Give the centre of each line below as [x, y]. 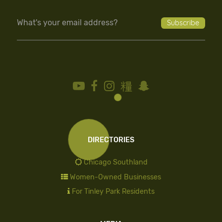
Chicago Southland [115, 162]
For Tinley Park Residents [113, 192]
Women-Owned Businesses [115, 177]
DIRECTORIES [111, 140]
